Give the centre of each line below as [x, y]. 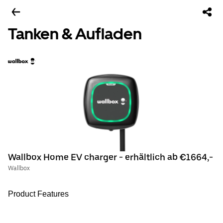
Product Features [38, 194]
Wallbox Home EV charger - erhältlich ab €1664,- [111, 157]
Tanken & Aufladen [75, 34]
